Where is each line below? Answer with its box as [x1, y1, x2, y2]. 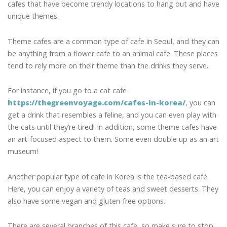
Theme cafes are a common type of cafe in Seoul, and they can [8, 36, 219, 46]
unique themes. [8, 11, 59, 21]
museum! [8, 146, 38, 157]
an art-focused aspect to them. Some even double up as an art [8, 134, 219, 144]
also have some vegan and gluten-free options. [8, 196, 165, 206]
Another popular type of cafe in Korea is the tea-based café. [8, 171, 209, 181]
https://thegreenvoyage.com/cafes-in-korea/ [8, 98, 185, 108]
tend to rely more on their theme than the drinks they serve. [8, 60, 208, 70]
